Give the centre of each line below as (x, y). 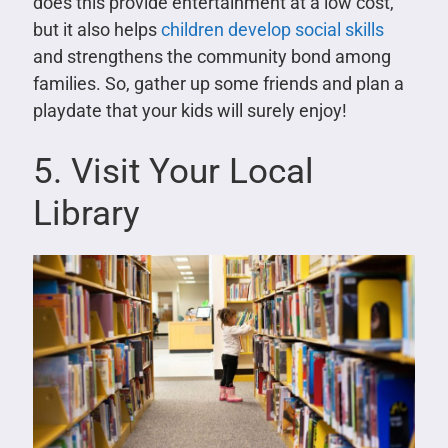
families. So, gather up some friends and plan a (218, 84)
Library (86, 214)
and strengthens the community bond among (211, 57)
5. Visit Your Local (173, 172)
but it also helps (96, 30)
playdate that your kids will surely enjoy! (189, 111)
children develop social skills (272, 30)
